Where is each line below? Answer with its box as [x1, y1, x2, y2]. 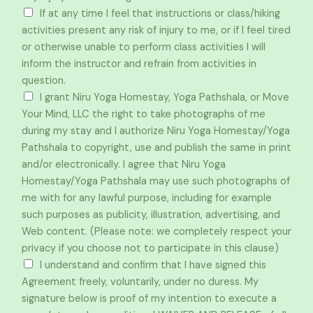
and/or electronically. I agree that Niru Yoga [22, 158, 226, 171]
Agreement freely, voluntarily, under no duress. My [22, 275, 259, 289]
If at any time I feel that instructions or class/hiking [40, 7, 280, 20]
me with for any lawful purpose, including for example [22, 191, 272, 205]
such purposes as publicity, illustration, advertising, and [22, 208, 280, 221]
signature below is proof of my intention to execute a [22, 292, 277, 305]
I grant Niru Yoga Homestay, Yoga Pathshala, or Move [40, 91, 289, 104]
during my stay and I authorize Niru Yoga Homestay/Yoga [22, 124, 290, 138]
